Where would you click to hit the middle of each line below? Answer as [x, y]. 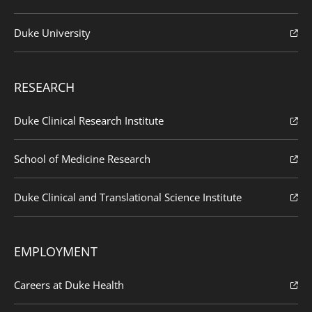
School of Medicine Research [82, 158]
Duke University [52, 32]
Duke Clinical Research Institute [89, 120]
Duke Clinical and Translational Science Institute [128, 197]
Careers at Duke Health [69, 284]
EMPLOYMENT [56, 251]
